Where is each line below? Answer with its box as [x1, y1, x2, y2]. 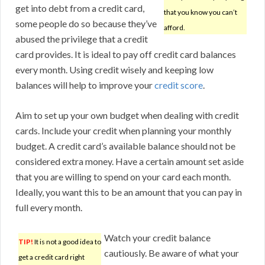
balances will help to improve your [15, 79, 154, 91]
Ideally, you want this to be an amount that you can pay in [15, 186, 242, 198]
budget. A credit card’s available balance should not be [15, 140, 235, 152]
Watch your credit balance [104, 232, 211, 244]
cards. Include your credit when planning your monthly [15, 125, 231, 137]
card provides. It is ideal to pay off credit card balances [15, 49, 236, 60]
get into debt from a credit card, [15, 2, 144, 14]
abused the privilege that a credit [15, 33, 148, 45]
